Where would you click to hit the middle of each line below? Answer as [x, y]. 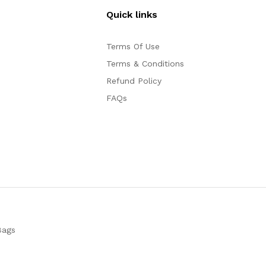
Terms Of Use [133, 47]
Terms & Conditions [145, 64]
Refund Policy [134, 81]
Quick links [132, 15]
